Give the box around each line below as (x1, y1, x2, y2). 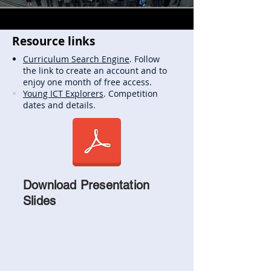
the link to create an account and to (23, 64, 167, 76)
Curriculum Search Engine (23, 53, 129, 65)
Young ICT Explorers (23, 87, 103, 99)
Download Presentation (23, 177, 150, 192)
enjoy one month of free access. (23, 76, 154, 88)
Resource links (12, 33, 95, 49)
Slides (23, 193, 56, 208)
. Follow (129, 53, 160, 65)
